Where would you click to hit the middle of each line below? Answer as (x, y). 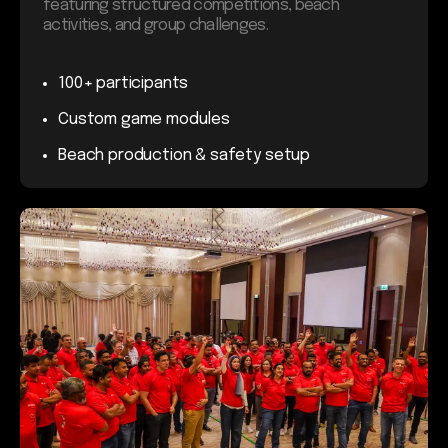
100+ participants (123, 83)
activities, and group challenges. (155, 25)
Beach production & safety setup (184, 155)
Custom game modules (144, 119)
